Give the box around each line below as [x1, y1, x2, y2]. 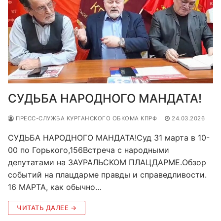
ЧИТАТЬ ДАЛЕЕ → [17, 203, 76, 212]
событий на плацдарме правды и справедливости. [8, 169, 207, 180]
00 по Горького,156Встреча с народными [8, 145, 169, 155]
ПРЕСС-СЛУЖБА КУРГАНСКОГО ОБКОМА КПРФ [14, 114, 157, 122]
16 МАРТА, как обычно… [8, 182, 102, 192]
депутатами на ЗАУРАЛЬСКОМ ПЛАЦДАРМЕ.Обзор [8, 157, 206, 167]
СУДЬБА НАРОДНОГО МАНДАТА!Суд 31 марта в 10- [8, 132, 210, 143]
